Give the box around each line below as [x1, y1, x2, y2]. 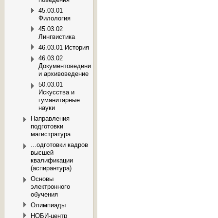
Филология [38, 15, 71, 22]
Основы [31, 175, 54, 183]
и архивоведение [38, 70, 89, 78]
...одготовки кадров [31, 141, 88, 149]
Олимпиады [31, 201, 66, 209]
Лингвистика [38, 33, 75, 41]
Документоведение [38, 62, 94, 70]
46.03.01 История [38, 44, 89, 52]
